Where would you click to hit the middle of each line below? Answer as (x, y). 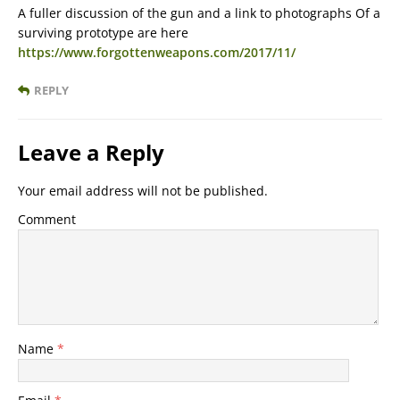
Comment (47, 220)
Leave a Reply (91, 153)
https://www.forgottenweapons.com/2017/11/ (157, 53)
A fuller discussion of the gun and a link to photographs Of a (199, 13)
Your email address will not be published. (143, 191)
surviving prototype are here (103, 33)
